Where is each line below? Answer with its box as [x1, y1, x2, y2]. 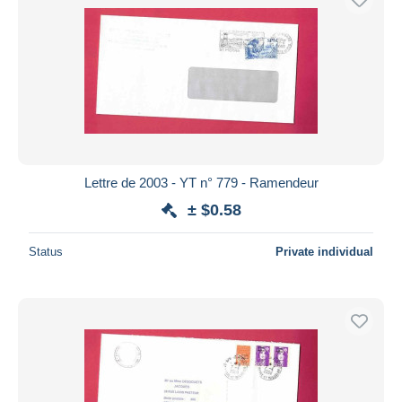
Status [29, 244, 63, 258]
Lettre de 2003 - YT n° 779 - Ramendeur [83, 174, 319, 190]
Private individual [275, 244, 373, 258]
